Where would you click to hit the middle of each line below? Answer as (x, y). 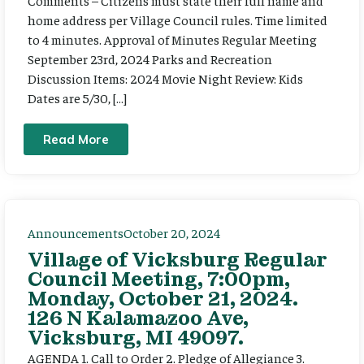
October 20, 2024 (172, 232)
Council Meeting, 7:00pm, (159, 279)
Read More (76, 139)
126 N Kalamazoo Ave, (138, 318)
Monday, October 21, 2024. (163, 298)
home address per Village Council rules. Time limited (178, 20)
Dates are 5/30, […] (77, 98)
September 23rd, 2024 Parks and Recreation (150, 59)
